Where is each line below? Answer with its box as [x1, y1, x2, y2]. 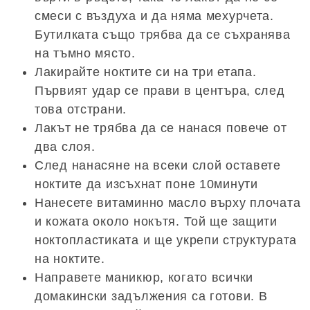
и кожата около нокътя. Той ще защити [35, 215, 277, 229]
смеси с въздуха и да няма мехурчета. [35, 9, 274, 24]
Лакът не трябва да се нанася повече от [35, 121, 287, 136]
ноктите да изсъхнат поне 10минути [35, 177, 258, 192]
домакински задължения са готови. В [35, 289, 268, 304]
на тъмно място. [35, 46, 136, 61]
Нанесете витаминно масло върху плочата [35, 196, 301, 210]
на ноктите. [35, 252, 105, 266]
